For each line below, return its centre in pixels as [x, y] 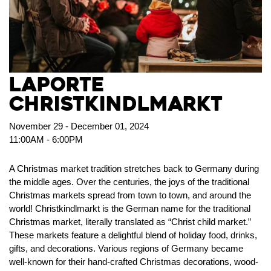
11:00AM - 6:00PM [46, 139]
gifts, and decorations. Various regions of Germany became [126, 248]
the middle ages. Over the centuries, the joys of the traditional [129, 181]
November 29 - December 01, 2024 [79, 126]
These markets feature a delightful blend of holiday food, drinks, [133, 235]
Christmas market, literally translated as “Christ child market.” [130, 221]
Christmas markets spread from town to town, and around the [130, 195]
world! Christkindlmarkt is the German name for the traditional [130, 208]
